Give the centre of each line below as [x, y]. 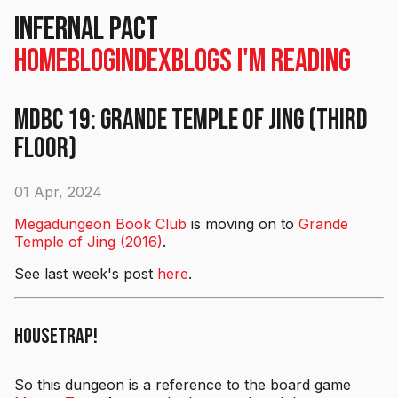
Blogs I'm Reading [261, 62]
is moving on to [243, 223]
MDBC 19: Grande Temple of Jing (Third [191, 121]
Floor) [45, 149]
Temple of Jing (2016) [88, 241]
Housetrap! [56, 337]
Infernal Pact [86, 30]
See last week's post [86, 273]
